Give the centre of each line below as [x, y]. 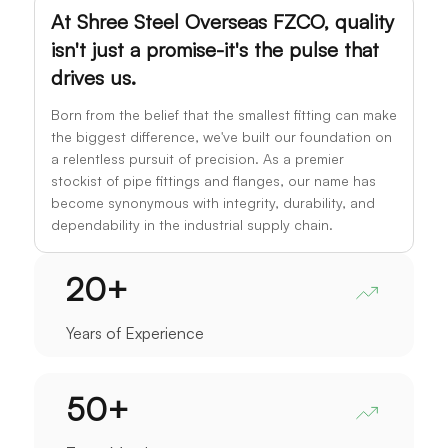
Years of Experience [134, 333]
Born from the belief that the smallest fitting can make [223, 114]
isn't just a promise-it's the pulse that [214, 49]
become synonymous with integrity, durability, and [212, 202]
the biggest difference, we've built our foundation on [221, 136]
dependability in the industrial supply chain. [191, 224]
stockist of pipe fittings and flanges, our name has [213, 180]
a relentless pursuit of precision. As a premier [197, 158]
